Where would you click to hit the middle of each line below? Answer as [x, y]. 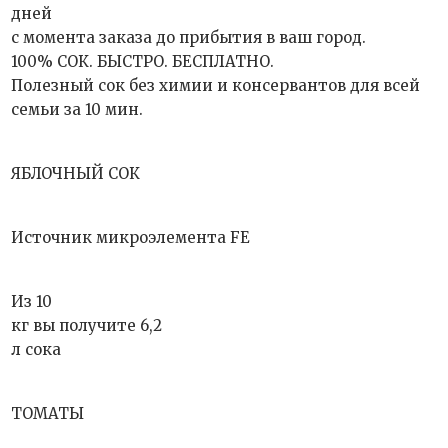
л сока [36, 349]
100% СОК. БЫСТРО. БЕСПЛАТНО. [143, 61]
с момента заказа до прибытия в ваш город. [189, 37]
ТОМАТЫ [48, 413]
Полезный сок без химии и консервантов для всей [216, 85]
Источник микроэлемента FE [131, 237]
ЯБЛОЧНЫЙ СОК [76, 173]
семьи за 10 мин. [77, 109]
